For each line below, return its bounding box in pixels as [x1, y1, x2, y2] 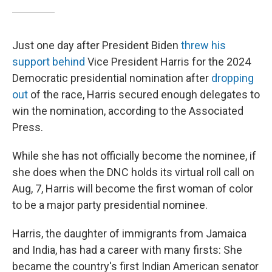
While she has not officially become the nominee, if [12, 149, 256, 162]
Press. [12, 121, 43, 134]
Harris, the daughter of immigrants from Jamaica [12, 227, 246, 240]
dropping [211, 72, 254, 84]
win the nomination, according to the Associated [12, 104, 243, 117]
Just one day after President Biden [12, 39, 181, 52]
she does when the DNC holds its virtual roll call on [12, 166, 254, 178]
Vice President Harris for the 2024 [85, 55, 251, 68]
